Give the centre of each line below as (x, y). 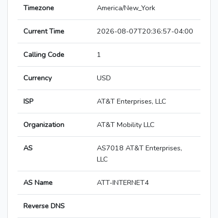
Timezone (39, 8)
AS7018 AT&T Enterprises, (139, 148)
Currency (37, 78)
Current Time (44, 31)
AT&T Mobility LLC (126, 125)
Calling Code (44, 55)
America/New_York (126, 8)
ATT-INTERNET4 (123, 183)
